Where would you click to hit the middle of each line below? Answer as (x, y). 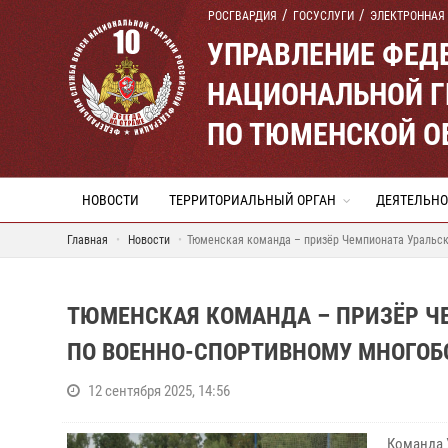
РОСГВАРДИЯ (242, 16)
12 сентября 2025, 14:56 (159, 391)
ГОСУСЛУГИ (323, 16)
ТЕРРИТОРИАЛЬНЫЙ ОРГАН (252, 200)
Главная (87, 240)
